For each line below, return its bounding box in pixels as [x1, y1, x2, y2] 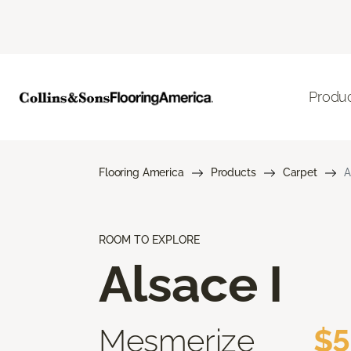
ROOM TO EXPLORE [99, 233, 200, 246]
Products [210, 165, 256, 179]
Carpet [282, 165, 317, 179]
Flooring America [99, 165, 184, 179]
